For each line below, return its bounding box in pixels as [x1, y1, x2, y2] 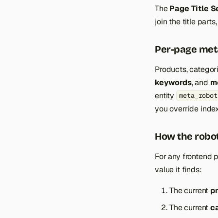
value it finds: [155, 164, 202, 175]
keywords [155, 77, 192, 88]
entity [155, 91, 176, 101]
